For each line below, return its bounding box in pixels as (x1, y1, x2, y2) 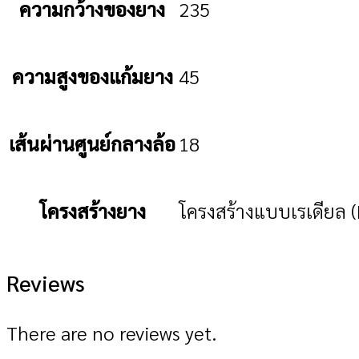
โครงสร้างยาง (38, 197, 146, 224)
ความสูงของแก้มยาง (11, 63, 173, 89)
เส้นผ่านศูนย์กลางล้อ (9, 130, 175, 156)
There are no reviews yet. (6, 320, 216, 346)
